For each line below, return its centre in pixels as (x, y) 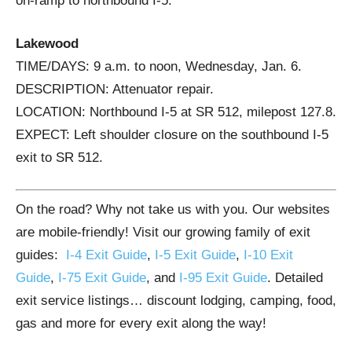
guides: (41, 255)
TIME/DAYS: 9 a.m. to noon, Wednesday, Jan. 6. (159, 66)
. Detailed (295, 277)
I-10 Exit (268, 255)
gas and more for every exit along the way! (141, 323)
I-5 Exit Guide (195, 255)
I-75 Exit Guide (102, 277)
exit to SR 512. (59, 158)
